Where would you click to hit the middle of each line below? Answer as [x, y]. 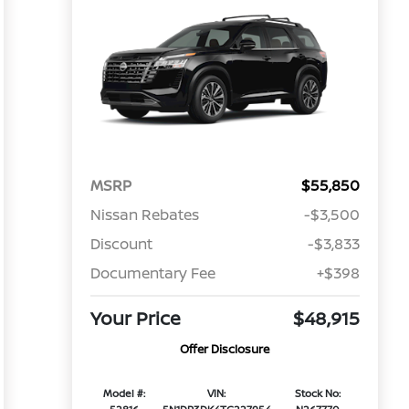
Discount [121, 244]
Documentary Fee [152, 273]
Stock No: [318, 393]
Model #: [124, 393]
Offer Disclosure [225, 349]
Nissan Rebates [144, 215]
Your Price [135, 319]
